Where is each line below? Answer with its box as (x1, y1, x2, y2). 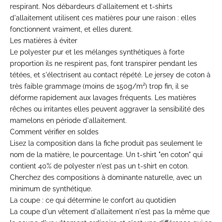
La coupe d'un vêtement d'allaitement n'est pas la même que (10, 208, 210, 216)
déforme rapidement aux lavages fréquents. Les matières (10, 94, 196, 102)
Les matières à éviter (10, 37, 77, 45)
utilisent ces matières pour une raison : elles (53, 14, 196, 22)
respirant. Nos (10, 2, 57, 11)
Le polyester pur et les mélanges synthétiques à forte (10, 48, 184, 56)
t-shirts (150, 2, 172, 11)
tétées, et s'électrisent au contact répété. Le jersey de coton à (10, 71, 211, 79)
